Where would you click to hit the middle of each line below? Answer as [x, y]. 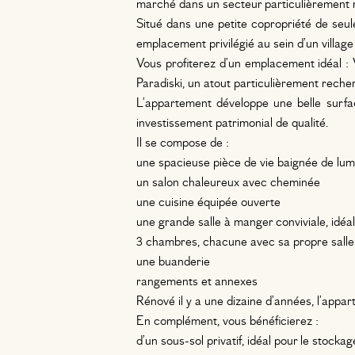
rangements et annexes [197, 281]
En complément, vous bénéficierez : [227, 321]
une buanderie [173, 261]
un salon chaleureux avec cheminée [228, 182]
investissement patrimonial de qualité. [232, 123]
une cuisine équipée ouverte [208, 202]
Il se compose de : [183, 143]
